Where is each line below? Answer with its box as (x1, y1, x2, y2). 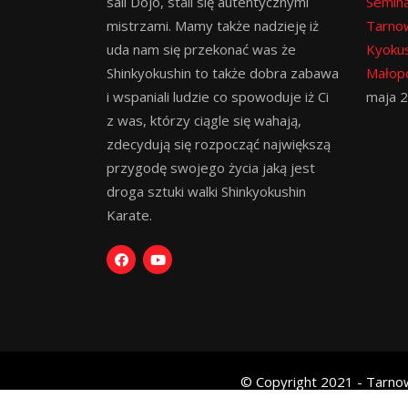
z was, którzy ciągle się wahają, (107, 110, 301, 129)
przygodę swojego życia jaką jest (107, 158, 315, 177)
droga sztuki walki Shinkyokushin (107, 181, 306, 200)
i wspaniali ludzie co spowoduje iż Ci (107, 87, 329, 106)
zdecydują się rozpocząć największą (107, 134, 331, 153)
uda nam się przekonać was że (107, 39, 296, 58)
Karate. (107, 205, 152, 224)
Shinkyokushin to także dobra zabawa (107, 63, 339, 82)
